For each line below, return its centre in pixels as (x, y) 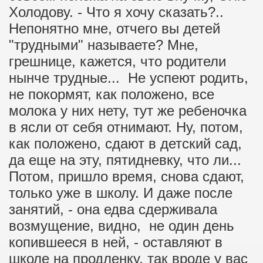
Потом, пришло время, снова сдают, (127, 176)
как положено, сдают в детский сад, (125, 144)
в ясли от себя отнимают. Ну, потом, (126, 127)
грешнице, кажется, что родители (117, 61)
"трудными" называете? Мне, (104, 45)
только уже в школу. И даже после (121, 193)
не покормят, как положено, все (112, 94)
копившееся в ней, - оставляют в (116, 242)
